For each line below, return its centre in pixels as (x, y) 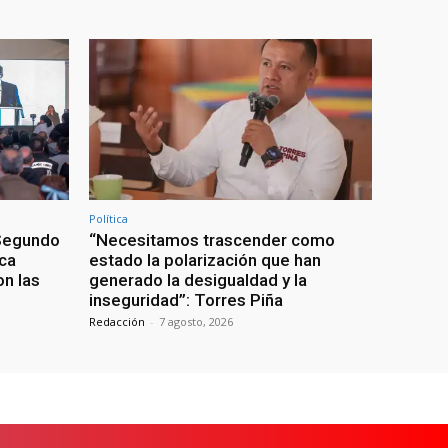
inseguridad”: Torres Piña (186, 299)
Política (108, 218)
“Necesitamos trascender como (212, 239)
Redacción (117, 321)
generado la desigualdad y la (198, 279)
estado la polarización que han (205, 259)
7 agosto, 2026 (196, 321)
